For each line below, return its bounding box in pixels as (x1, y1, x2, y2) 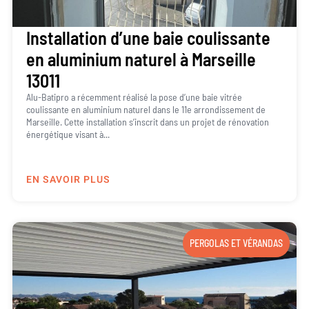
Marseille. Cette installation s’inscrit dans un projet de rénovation (26, 116, 269, 128)
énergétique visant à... (26, 128, 110, 141)
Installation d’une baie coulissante (26, 27, 270, 49)
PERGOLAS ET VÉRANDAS (190, 237, 283, 249)
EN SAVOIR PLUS (26, 172, 110, 187)
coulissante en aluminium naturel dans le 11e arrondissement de (26, 103, 266, 116)
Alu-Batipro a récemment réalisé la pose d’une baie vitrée (26, 91, 242, 103)
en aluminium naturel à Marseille (26, 48, 256, 70)
